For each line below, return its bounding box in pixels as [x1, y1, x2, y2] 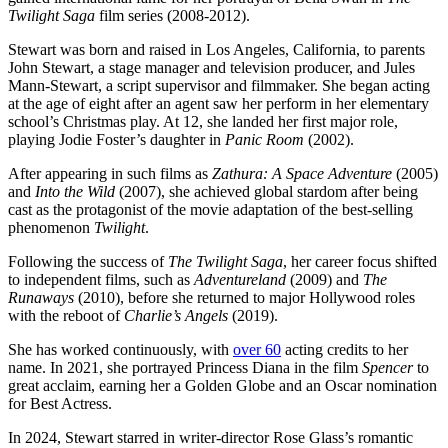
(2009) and [286, 271, 363, 289]
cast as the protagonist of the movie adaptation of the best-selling [8, 201, 413, 219]
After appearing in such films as [8, 165, 212, 183]
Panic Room [225, 131, 304, 149]
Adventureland [194, 271, 286, 289]
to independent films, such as [8, 271, 194, 289]
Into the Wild [35, 183, 119, 201]
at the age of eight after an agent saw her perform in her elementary [8, 95, 429, 113]
